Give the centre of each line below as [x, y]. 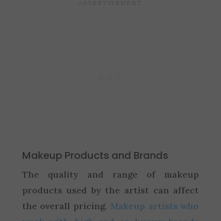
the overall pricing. [66, 206]
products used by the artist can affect [110, 190]
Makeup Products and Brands [95, 155]
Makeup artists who [155, 206]
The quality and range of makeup [110, 174]
